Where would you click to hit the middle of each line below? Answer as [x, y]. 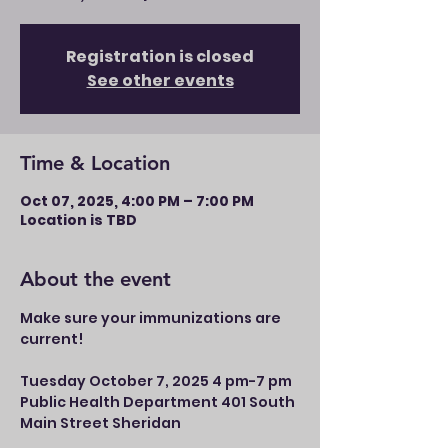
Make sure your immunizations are [152, 318]
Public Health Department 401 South [159, 402]
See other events [160, 80]
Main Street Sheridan [100, 423]
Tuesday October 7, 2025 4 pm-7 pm [157, 381]
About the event [95, 279]
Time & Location [95, 163]
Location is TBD [78, 220]
